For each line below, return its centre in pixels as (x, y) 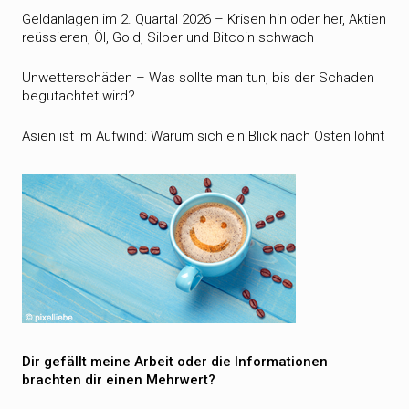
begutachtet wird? (79, 96)
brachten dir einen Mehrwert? (119, 380)
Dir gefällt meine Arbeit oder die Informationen (175, 362)
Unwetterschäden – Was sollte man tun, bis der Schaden (198, 78)
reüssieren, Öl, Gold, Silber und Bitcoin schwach (168, 37)
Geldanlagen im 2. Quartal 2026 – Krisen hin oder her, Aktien (204, 19)
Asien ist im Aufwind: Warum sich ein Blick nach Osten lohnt (203, 136)
